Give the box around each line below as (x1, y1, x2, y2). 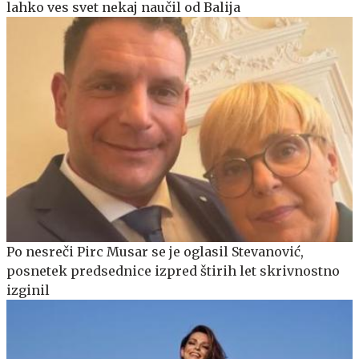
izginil (6, 282, 50, 299)
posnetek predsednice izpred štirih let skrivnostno (6, 263, 340, 280)
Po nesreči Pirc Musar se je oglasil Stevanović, (6, 244, 304, 260)
